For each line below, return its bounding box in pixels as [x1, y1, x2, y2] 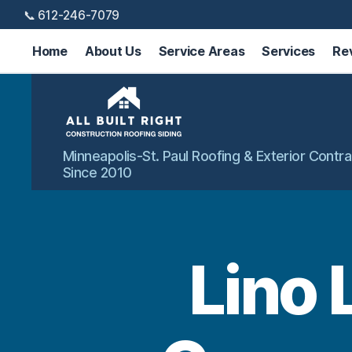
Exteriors [62, 191, 121, 207]
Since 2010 [63, 164, 132, 181]
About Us [84, 42, 141, 59]
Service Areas [158, 42, 245, 59]
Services [262, 42, 316, 59]
